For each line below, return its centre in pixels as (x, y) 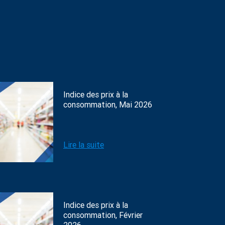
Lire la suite (84, 145)
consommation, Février (103, 215)
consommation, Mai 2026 (108, 105)
